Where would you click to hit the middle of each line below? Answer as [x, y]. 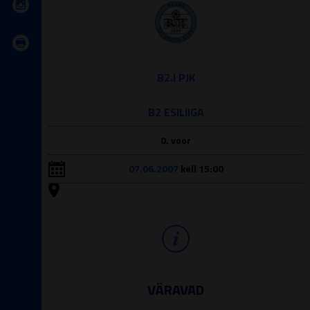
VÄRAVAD [176, 290]
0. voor [176, 140]
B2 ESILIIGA [176, 112]
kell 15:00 [201, 168]
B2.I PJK [176, 77]
